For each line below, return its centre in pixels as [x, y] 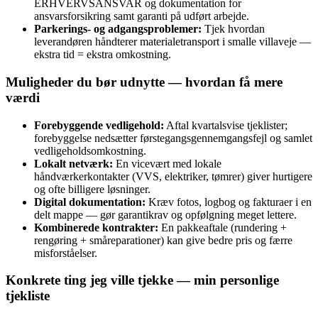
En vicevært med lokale [167, 163]
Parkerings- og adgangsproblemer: [118, 29]
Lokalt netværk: [73, 163]
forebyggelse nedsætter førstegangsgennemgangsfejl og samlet [173, 138]
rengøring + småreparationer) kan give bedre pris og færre [163, 240]
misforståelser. [66, 253]
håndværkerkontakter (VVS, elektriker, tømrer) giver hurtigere [173, 176]
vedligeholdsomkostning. [90, 150]
